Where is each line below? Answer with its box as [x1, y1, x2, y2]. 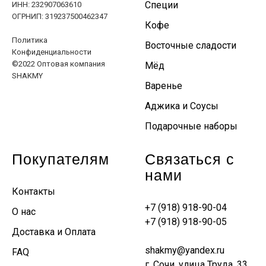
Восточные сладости [145, 39, 236, 51]
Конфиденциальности [12, 47, 91, 56]
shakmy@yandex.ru [145, 244, 224, 256]
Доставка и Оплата [12, 226, 96, 237]
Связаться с [145, 150, 235, 167]
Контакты [12, 185, 55, 197]
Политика [12, 35, 47, 45]
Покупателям [12, 150, 109, 167]
